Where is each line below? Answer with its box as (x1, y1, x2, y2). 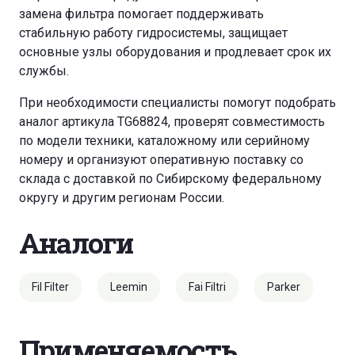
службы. (19, 63, 69, 79)
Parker (267, 281, 300, 294)
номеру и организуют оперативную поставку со (19, 152, 303, 168)
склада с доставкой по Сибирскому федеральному (19, 171, 322, 187)
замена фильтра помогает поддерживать (19, 6, 264, 22)
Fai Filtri (189, 281, 226, 294)
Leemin (110, 281, 147, 294)
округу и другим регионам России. (19, 190, 224, 206)
